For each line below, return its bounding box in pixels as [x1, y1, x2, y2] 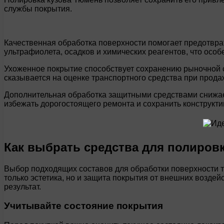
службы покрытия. [4, 4, 72, 13]
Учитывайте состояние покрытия [4, 200, 163, 211]
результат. [4, 182, 41, 191]
